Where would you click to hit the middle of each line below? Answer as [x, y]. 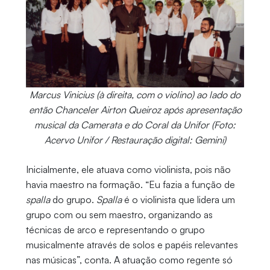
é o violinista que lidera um [178, 200]
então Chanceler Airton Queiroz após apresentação [135, 110]
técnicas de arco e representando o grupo [115, 230]
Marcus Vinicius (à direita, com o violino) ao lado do [135, 95]
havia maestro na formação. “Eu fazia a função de [130, 185]
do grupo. [73, 200]
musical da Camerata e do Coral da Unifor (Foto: [135, 125]
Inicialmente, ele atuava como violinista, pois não [128, 170]
